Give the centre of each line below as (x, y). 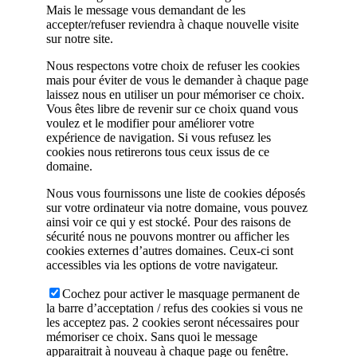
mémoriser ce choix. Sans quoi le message (152, 337)
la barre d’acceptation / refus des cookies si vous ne (175, 308)
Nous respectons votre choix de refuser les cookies (173, 66)
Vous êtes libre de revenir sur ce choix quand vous (172, 109)
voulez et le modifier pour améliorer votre (150, 124)
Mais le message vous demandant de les (146, 10)
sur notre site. (80, 39)
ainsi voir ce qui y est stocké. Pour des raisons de (169, 222)
